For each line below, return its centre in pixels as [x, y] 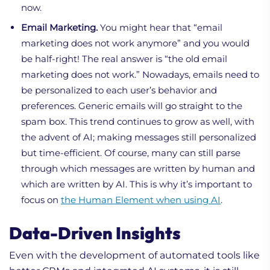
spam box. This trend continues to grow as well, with [138, 121]
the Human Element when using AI [141, 199]
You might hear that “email [160, 27]
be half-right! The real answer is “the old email [124, 58]
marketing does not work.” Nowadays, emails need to [140, 74]
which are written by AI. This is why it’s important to [137, 184]
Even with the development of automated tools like [134, 255]
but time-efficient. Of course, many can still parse [131, 152]
